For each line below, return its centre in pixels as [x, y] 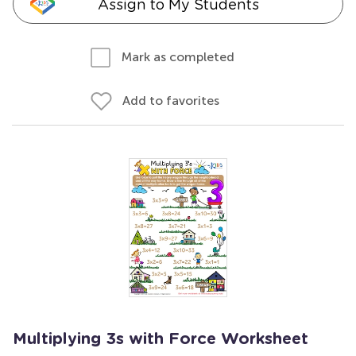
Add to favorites [171, 101]
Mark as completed [178, 57]
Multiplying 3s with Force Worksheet [161, 339]
